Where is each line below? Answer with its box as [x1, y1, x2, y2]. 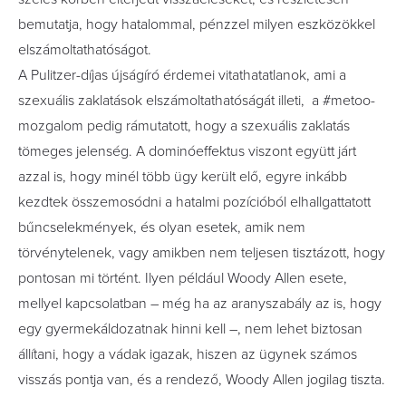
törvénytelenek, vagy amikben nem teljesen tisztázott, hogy [18, 243, 385, 262]
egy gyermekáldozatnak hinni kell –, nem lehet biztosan [18, 319, 362, 338]
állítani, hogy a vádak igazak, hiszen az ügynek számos [18, 344, 357, 363]
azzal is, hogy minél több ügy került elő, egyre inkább [18, 167, 347, 186]
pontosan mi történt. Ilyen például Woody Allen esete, [18, 268, 347, 287]
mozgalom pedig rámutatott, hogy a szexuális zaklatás [18, 116, 350, 135]
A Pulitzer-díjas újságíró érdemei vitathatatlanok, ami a [18, 65, 346, 84]
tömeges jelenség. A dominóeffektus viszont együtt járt [18, 141, 356, 160]
